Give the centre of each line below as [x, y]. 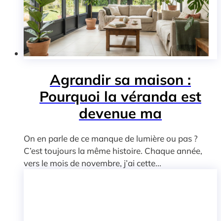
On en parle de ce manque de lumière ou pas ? [111, 138]
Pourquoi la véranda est [120, 96]
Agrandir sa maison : [120, 80]
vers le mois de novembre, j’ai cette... [92, 163]
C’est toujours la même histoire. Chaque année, [113, 150]
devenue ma [120, 113]
